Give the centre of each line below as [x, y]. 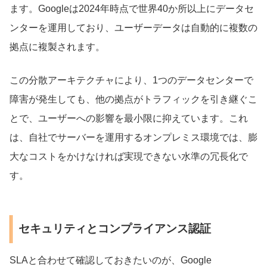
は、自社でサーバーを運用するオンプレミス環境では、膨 [133, 137]
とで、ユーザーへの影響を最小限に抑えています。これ [129, 118]
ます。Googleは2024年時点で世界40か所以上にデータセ [132, 8]
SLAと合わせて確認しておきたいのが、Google [111, 260]
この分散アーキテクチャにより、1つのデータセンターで [131, 80]
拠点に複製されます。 [57, 46]
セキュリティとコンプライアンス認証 [114, 229]
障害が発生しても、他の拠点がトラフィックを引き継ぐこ [133, 99]
